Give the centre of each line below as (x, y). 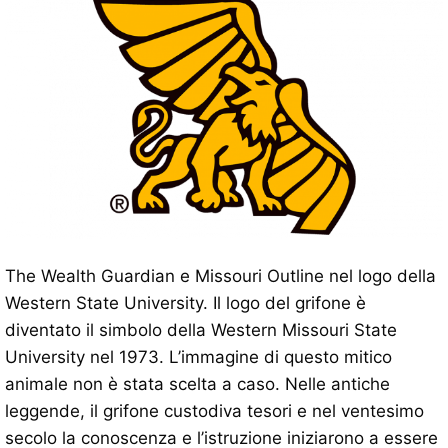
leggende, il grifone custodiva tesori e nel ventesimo (214, 410)
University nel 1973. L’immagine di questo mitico (198, 356)
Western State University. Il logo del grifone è (185, 302)
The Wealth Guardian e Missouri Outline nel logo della (220, 275)
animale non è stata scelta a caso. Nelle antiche (197, 383)
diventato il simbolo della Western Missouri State (201, 329)
